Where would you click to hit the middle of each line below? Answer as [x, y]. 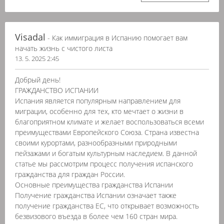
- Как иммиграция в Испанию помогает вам [116, 38]
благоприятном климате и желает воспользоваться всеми [109, 122]
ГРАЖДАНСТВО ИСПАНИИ [57, 90]
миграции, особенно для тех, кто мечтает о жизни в [99, 111]
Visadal [30, 37]
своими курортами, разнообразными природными [96, 143]
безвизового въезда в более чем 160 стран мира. [96, 216]
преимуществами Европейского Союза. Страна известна [107, 132]
